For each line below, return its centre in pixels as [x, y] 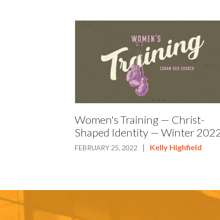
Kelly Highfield [176, 147]
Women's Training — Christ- [140, 119]
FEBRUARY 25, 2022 [106, 147]
